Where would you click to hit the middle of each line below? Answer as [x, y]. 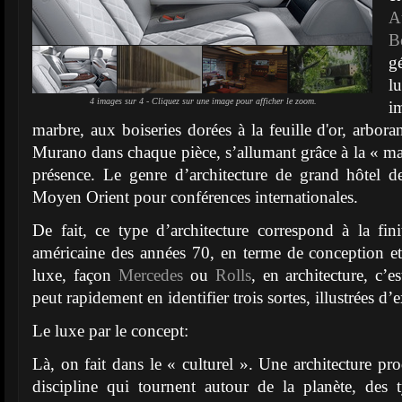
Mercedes [150, 275]
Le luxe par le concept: [110, 331]
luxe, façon [75, 275]
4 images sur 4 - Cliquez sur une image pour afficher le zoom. [203, 101]
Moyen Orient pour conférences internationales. [195, 197]
